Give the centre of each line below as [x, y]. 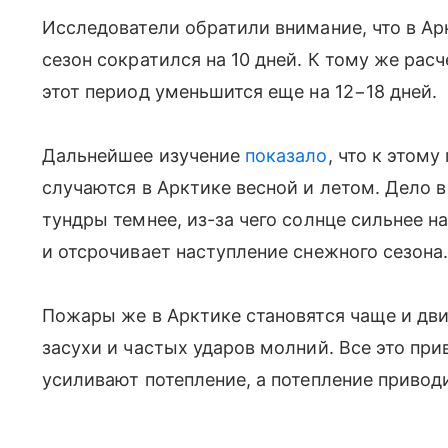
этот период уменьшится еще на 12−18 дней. [240, 91]
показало [284, 155]
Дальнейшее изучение [141, 155]
